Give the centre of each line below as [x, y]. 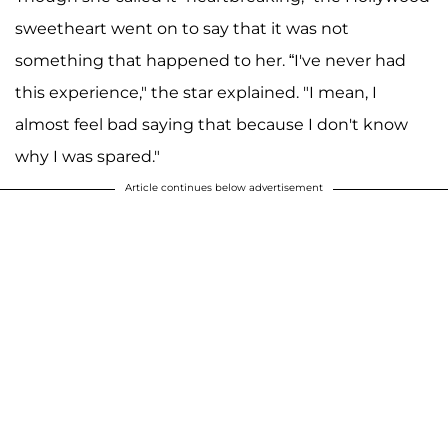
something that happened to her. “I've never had [210, 61]
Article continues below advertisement [224, 188]
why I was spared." [87, 157]
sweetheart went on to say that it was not [182, 29]
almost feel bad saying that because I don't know [211, 125]
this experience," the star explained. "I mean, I [196, 93]
